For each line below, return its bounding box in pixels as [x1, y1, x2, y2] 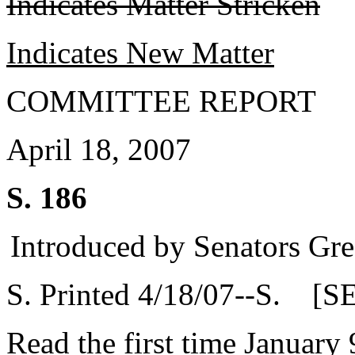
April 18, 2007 [6, 132, 191, 166]
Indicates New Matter [6, 36, 274, 70]
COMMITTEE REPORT [6, 84, 316, 118]
